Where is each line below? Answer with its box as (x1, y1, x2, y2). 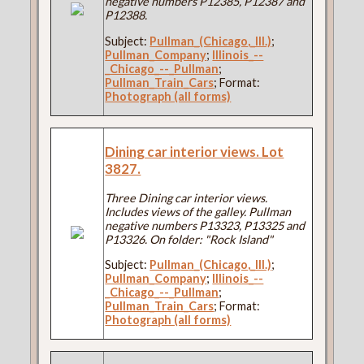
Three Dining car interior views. (105, 190, 268, 205)
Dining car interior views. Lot (105, 142, 284, 160)
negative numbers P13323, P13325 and (105, 218, 305, 232)
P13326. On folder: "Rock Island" (105, 232, 274, 246)
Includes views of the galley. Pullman (105, 204, 292, 219)
